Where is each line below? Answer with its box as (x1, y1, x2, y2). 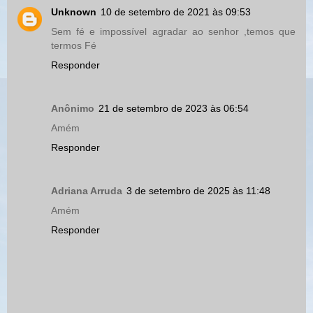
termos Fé (51, 40, 96, 52)
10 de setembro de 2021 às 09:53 (101, 6, 251, 18)
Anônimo (51, 103, 94, 114)
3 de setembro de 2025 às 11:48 (126, 184, 270, 196)
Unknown (51, 6, 96, 18)
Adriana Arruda (51, 184, 122, 196)
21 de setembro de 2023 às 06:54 (99, 103, 249, 114)
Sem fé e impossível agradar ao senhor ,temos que (51, 26, 296, 38)
